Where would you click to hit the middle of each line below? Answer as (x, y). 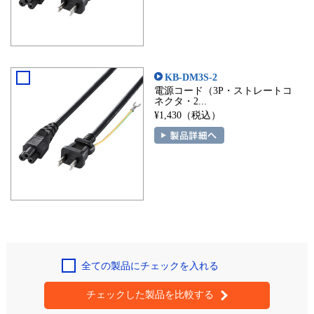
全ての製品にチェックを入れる (150, 265)
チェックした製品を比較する (150, 294)
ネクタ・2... (180, 101)
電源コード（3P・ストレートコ (223, 90)
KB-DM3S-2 (191, 77)
